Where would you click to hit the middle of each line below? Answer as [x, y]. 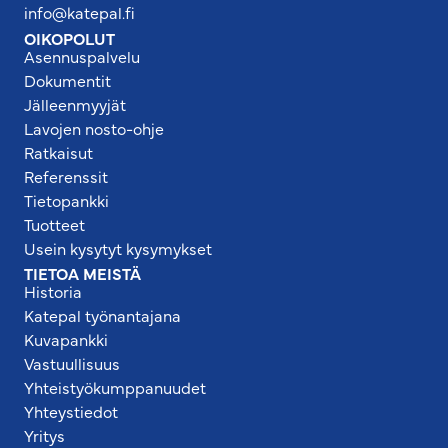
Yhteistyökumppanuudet [115, 387]
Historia [53, 291]
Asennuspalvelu [82, 56]
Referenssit [66, 176]
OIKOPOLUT [69, 38]
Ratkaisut [58, 152]
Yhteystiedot [71, 411]
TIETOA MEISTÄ [82, 273]
